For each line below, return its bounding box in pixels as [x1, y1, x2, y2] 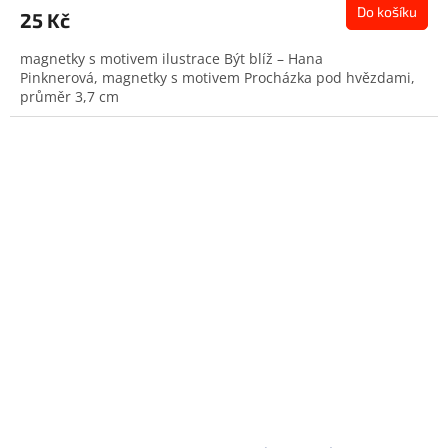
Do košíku [357, 2, 417, 20]
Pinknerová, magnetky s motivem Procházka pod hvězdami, [20, 67, 415, 87]
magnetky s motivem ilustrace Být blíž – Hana [20, 48, 323, 68]
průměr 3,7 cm [20, 86, 119, 106]
